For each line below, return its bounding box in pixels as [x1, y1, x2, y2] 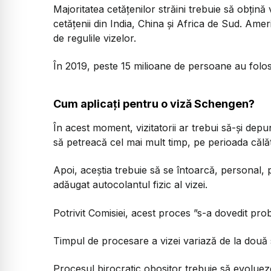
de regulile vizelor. [53, 31, 136, 44]
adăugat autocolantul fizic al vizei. [53, 178, 207, 191]
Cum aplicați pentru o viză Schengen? [53, 97, 255, 110]
